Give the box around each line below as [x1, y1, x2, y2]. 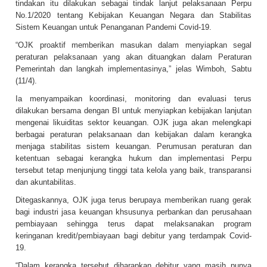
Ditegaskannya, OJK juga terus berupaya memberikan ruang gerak [15, 195, 252, 205]
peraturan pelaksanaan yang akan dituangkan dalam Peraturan [15, 52, 252, 62]
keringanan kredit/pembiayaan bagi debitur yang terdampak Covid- [15, 231, 252, 241]
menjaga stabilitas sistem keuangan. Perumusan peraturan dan [15, 142, 252, 151]
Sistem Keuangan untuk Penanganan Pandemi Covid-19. [15, 23, 212, 32]
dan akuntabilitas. [15, 178, 76, 187]
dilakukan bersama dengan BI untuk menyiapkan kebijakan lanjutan [15, 106, 252, 116]
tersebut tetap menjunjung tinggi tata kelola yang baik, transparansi [15, 166, 252, 175]
